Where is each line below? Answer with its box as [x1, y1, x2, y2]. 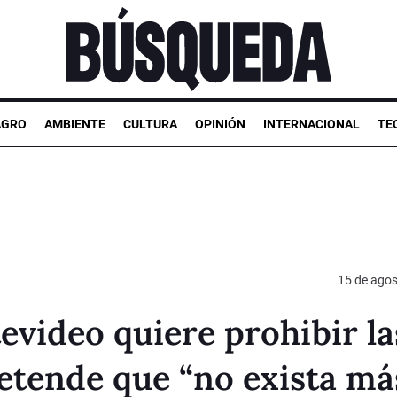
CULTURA [123, 116, 177, 131]
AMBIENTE [44, 116, 105, 131]
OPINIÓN [195, 116, 245, 131]
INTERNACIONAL [263, 116, 360, 131]
